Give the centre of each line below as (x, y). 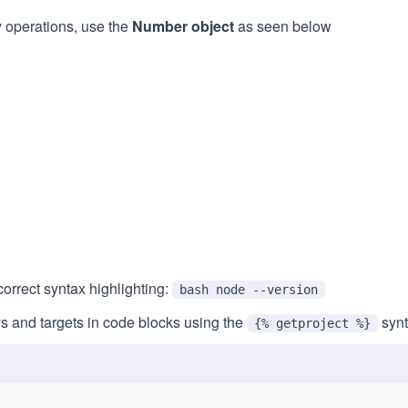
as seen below (283, 26)
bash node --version (249, 290)
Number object (183, 26)
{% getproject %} (312, 323)
